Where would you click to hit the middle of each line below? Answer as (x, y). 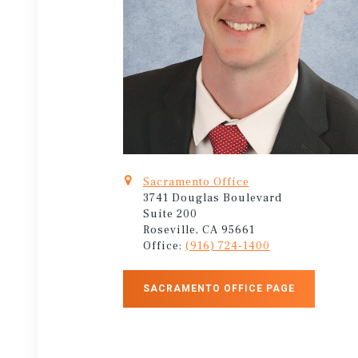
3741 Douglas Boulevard (212, 198)
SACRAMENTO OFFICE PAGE (219, 288)
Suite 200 (170, 214)
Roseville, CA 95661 (199, 230)
